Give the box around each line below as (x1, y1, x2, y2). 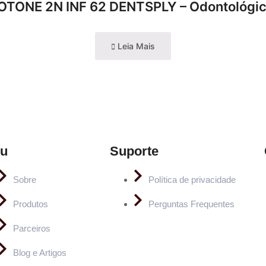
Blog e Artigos (13, 247, 66, 258)
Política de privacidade (148, 174, 236, 185)
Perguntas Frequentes (148, 198, 235, 209)
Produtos (13, 198, 48, 209)
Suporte (109, 143, 159, 159)
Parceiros (13, 223, 50, 233)
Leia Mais (115, 40, 155, 51)
